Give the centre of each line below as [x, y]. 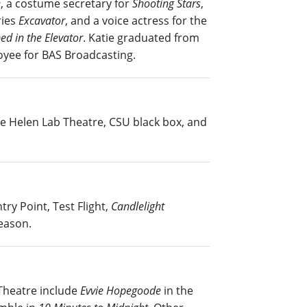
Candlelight [138, 206]
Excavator [42, 20]
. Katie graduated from [141, 37]
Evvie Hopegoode [121, 290]
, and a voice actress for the [136, 20]
